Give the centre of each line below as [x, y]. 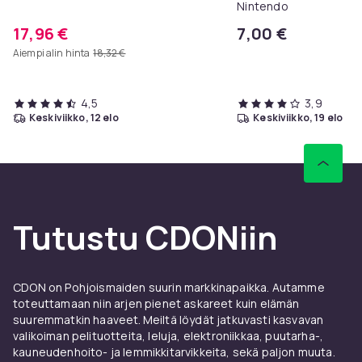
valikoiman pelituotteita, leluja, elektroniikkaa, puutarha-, [168, 335]
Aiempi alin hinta [52, 53]
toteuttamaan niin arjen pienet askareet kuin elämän [156, 303]
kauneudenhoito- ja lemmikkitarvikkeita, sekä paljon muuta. [174, 351]
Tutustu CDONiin [145, 237]
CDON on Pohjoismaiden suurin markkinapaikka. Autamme [169, 287]
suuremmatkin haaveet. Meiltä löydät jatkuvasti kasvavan [168, 319]
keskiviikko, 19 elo [301, 117]
